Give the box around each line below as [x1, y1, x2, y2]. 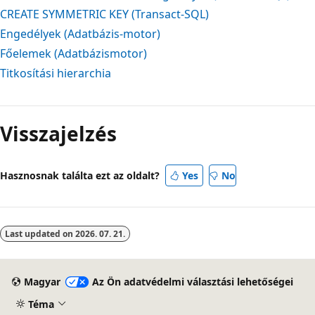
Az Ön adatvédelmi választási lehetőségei [91, 275, 293, 289]
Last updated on [5, 227, 75, 240]
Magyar [23, 275, 60, 289]
